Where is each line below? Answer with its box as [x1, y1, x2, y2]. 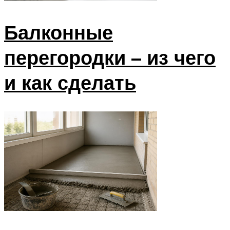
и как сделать [4, 70, 136, 95]
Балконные [4, 20, 113, 45]
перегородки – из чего [4, 45, 216, 70]
